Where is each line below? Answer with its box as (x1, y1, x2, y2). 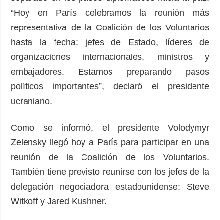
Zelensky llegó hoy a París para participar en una (11, 137, 209, 147)
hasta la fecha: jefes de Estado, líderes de (11, 37, 209, 47)
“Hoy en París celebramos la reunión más (11, 7, 209, 18)
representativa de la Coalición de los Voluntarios (11, 22, 209, 32)
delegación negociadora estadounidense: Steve (11, 181, 209, 192)
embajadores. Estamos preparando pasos (11, 66, 209, 77)
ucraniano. (11, 96, 53, 106)
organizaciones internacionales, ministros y (11, 52, 209, 62)
